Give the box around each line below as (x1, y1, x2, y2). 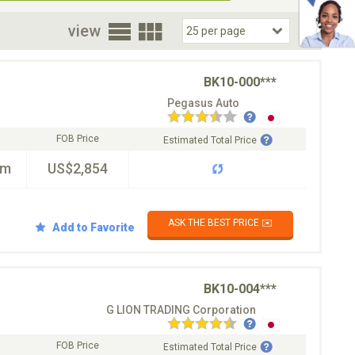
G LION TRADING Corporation (106, 303, 256, 316)
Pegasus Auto (167, 97, 239, 109)
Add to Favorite (52, 220, 135, 234)
